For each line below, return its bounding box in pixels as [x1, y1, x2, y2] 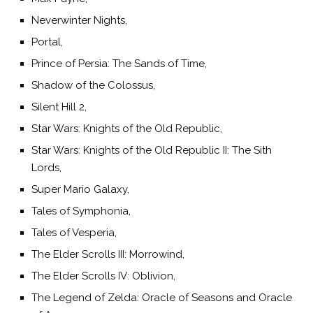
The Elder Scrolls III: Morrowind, [31, 247, 184, 261]
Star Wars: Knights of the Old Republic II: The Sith [31, 143, 272, 156]
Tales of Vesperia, [31, 226, 117, 239]
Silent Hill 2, [31, 100, 87, 113]
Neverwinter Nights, [31, 13, 127, 27]
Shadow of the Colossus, [31, 78, 155, 92]
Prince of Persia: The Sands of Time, [31, 57, 207, 70]
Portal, [31, 35, 63, 48]
